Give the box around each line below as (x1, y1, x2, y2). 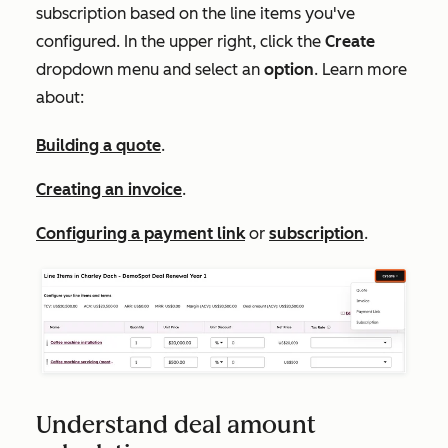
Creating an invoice (36, 179, 182, 199)
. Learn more (314, 59, 407, 79)
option (264, 59, 314, 79)
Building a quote (36, 135, 161, 155)
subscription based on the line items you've (36, 3, 355, 23)
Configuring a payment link (36, 223, 245, 243)
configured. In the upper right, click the (36, 31, 325, 51)
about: (36, 87, 84, 107)
